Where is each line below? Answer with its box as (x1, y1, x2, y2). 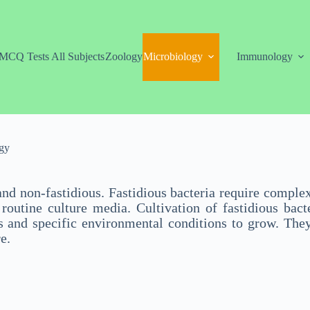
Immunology (236, 51, 293, 63)
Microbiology (143, 51, 203, 63)
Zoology (104, 51, 143, 63)
